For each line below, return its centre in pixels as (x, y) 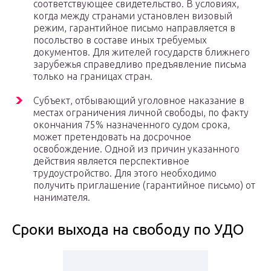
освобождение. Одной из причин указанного (136, 149)
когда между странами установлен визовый (133, 16)
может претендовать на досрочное (112, 137)
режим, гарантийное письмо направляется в (134, 28)
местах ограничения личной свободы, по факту (141, 113)
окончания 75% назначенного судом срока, (132, 125)
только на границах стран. (93, 77)
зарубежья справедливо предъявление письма (140, 64)
